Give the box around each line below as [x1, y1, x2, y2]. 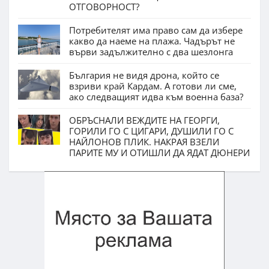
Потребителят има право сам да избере [69, 24, 243, 37]
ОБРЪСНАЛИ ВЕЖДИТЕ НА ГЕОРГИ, [69, 114, 220, 127]
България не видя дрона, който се [69, 69, 219, 82]
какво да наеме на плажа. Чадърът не [69, 35, 235, 47]
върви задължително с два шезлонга [69, 46, 233, 58]
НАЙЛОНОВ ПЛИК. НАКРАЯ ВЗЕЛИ [69, 136, 219, 148]
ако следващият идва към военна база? [69, 91, 243, 103]
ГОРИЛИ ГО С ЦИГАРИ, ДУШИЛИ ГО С [69, 125, 234, 138]
